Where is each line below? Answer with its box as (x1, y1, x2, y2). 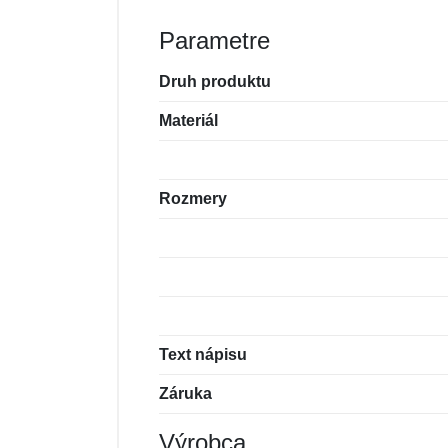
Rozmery (159, 190, 227, 207)
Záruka (159, 385, 212, 402)
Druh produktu (159, 73, 271, 90)
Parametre (159, 27, 270, 54)
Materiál (159, 112, 218, 129)
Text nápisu (159, 346, 247, 363)
